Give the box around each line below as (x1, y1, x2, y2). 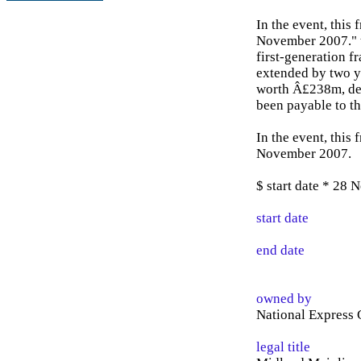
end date (256, 243, 305, 258)
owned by (256, 291, 312, 306)
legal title (256, 339, 310, 355)
